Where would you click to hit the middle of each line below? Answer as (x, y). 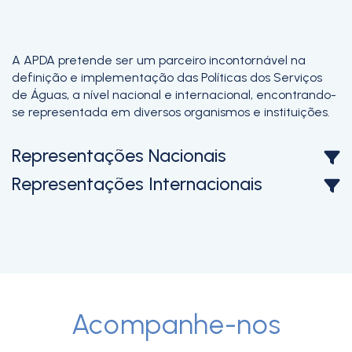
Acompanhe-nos (176, 324)
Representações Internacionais (137, 184)
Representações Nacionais (119, 156)
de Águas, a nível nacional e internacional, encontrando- (174, 95)
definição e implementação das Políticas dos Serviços (167, 77)
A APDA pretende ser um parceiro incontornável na (159, 60)
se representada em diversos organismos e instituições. (171, 112)
